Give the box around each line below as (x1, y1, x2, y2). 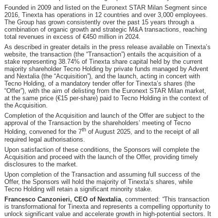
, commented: (121, 195, 162, 203)
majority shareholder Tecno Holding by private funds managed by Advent (4, 65, 208, 73)
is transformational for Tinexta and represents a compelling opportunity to (4, 202, 210, 210)
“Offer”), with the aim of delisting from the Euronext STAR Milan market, (4, 87, 206, 95)
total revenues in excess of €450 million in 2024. (4, 33, 141, 41)
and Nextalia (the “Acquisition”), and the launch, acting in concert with (4, 73, 200, 80)
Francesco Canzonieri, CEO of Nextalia (4, 195, 121, 203)
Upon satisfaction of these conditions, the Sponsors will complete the (4, 145, 200, 153)
